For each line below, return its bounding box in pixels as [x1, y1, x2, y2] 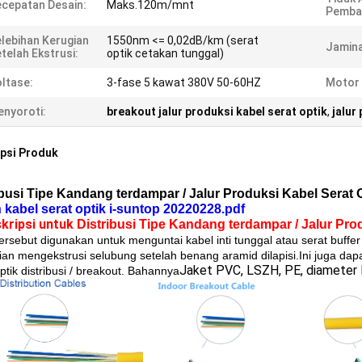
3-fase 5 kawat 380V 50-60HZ [107, 76, 261, 89]
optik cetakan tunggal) [107, 47, 224, 60]
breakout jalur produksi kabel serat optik [107, 105, 327, 118]
